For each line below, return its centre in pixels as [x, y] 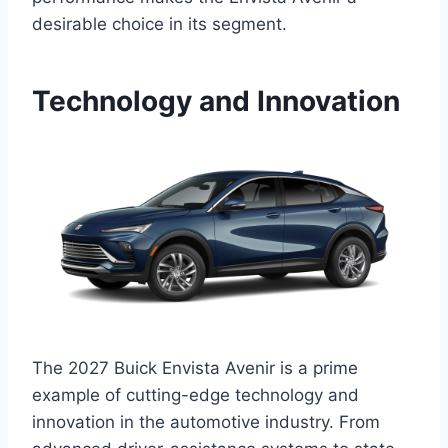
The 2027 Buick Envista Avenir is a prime [195, 368]
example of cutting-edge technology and [195, 395]
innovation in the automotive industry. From [206, 422]
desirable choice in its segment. [159, 24]
